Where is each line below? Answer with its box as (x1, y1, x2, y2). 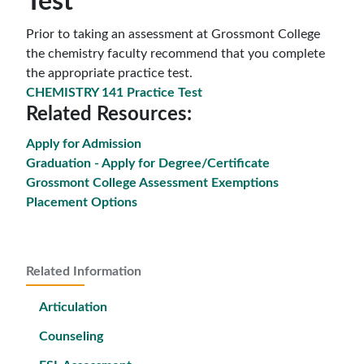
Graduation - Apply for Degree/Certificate (26, 157, 270, 170)
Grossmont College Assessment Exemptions (26, 176, 279, 189)
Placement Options (26, 196, 137, 209)
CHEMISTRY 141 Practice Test (26, 86, 202, 99)
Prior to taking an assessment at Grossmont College (26, 28, 320, 41)
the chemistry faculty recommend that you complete (26, 47, 325, 60)
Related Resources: (26, 105, 192, 124)
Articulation (39, 301, 107, 314)
